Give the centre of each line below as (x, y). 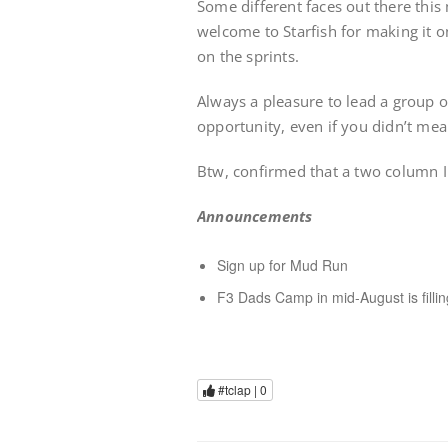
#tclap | (237, 390)
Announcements (255, 216)
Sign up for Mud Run (282, 265)
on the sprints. (248, 56)
